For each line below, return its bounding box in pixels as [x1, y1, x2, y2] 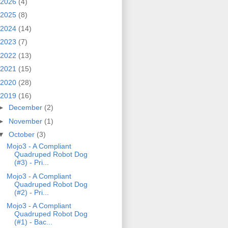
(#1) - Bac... [14, 218, 52, 226]
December [8, 103, 44, 112]
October [8, 130, 37, 139]
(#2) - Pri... [14, 188, 49, 196]
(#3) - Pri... [14, 158, 49, 167]
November [8, 117, 44, 125]
